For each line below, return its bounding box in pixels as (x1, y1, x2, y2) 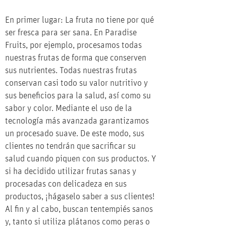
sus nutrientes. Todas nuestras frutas (5, 66, 137, 75)
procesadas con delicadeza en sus (5, 180, 127, 189)
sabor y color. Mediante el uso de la (5, 104, 132, 113)
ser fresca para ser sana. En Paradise (5, 28, 137, 37)
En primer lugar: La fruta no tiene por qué (5, 16, 154, 25)
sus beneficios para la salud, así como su (5, 91, 151, 100)
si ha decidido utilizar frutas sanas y (5, 167, 136, 176)
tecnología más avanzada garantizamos (5, 117, 149, 126)
